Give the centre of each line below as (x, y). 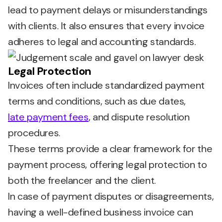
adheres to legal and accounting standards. (102, 42)
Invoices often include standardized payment (106, 85)
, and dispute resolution (139, 117)
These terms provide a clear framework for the (110, 149)
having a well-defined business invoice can (101, 212)
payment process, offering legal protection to (108, 165)
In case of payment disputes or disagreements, (111, 196)
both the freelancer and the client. (82, 180)
